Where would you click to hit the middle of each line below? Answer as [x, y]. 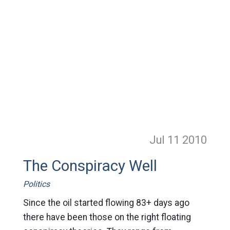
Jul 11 [166, 140]
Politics [36, 184]
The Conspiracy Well [90, 166]
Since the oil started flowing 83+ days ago [106, 203]
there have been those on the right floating [107, 217]
